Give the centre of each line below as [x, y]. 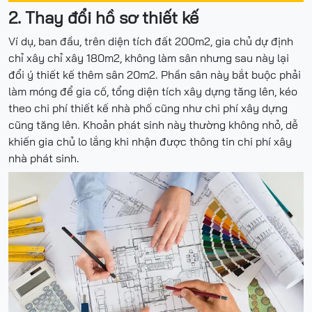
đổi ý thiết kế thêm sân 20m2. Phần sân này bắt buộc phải [155, 75]
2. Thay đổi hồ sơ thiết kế [103, 18]
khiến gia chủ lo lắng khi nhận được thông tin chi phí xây [150, 142]
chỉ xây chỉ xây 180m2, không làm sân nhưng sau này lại [149, 58]
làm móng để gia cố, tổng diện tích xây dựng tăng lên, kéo [153, 92]
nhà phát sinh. [44, 158]
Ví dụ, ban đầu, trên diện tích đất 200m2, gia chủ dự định [151, 41]
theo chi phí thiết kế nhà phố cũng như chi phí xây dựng [148, 108]
